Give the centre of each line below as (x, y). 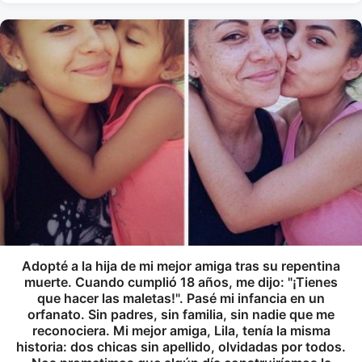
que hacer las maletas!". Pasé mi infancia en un (181, 298)
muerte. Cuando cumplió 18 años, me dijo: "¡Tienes (181, 282)
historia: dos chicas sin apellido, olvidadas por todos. (181, 347)
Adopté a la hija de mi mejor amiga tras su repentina (181, 266)
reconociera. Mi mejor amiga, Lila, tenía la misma (181, 330)
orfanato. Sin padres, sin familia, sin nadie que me (181, 314)
